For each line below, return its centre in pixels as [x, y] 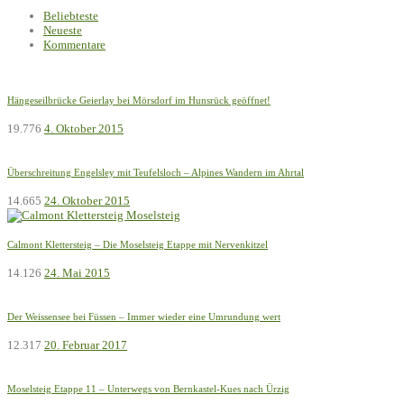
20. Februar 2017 [86, 344]
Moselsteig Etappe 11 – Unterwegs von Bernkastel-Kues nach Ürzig [148, 388]
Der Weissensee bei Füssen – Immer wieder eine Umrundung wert [144, 316]
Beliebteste [71, 15]
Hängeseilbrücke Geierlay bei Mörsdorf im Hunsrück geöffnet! [139, 100]
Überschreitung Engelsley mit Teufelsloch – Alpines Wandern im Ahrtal [156, 172]
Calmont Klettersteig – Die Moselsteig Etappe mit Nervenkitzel [138, 244]
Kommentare [74, 44]
